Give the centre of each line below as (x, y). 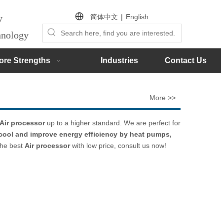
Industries (119, 60)
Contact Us (186, 60)
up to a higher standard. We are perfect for (113, 123)
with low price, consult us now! (118, 146)
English (137, 17)
